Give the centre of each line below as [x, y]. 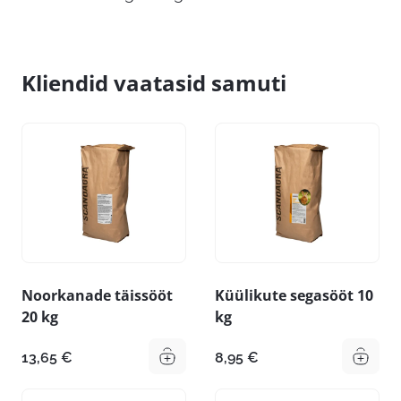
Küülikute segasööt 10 [294, 295]
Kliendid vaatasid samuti [154, 83]
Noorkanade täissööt [97, 295]
